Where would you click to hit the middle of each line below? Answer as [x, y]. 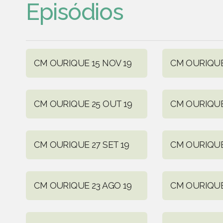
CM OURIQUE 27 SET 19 [82, 144]
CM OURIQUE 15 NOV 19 [83, 63]
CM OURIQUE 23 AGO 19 [83, 185]
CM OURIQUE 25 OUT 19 [83, 104]
